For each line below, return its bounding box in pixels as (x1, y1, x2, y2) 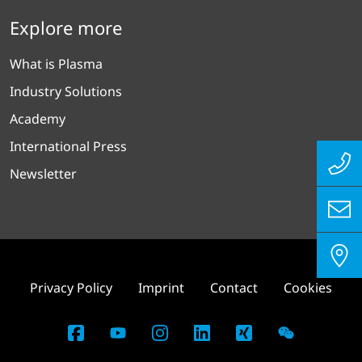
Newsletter (10, 164, 77, 183)
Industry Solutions (10, 82, 122, 100)
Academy (10, 109, 65, 128)
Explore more (10, 15, 122, 40)
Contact (210, 278, 258, 297)
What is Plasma (10, 54, 103, 73)
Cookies (284, 278, 332, 297)
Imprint (138, 278, 184, 297)
